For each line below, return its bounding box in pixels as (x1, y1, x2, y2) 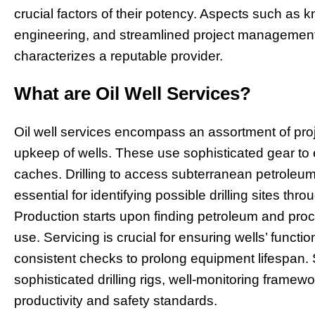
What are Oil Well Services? (14, 82, 251, 104)
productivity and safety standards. (14, 292, 217, 308)
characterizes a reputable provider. (14, 48, 223, 63)
